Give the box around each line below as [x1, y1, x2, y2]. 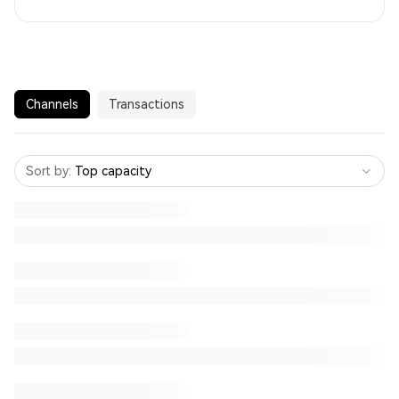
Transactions [109, 97, 184, 111]
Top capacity [75, 164, 151, 178]
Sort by [26, 164, 69, 178]
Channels [26, 97, 78, 111]
